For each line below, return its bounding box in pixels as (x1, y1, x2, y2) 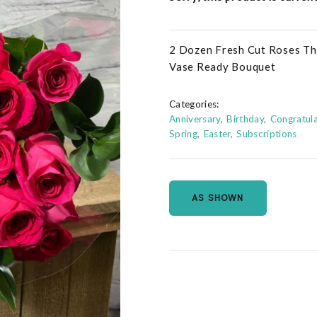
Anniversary (169, 113, 221, 125)
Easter (203, 128, 231, 140)
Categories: (169, 98, 219, 110)
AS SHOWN (192, 192, 244, 204)
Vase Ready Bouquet (169, 60, 276, 74)
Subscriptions (236, 128, 297, 140)
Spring (169, 128, 198, 140)
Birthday (226, 113, 265, 125)
